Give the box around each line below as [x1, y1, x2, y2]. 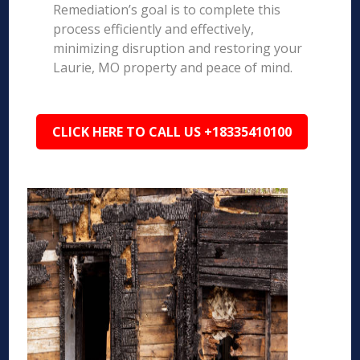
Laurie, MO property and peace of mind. [53, 59, 293, 76]
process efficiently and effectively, [53, 20, 255, 38]
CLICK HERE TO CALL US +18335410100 [52, 123, 292, 141]
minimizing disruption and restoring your [53, 39, 303, 57]
